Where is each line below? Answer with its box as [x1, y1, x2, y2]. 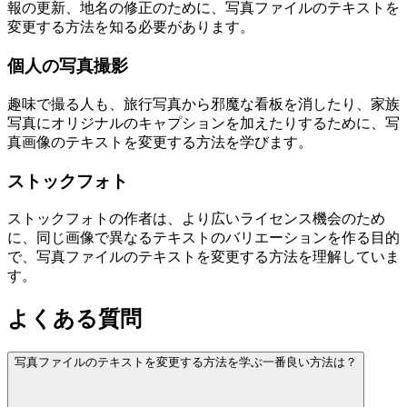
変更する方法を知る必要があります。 [7, 19, 254, 35]
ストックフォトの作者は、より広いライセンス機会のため [7, 211, 385, 227]
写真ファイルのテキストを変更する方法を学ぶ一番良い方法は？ [15, 355, 357, 370]
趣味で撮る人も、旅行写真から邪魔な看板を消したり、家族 [7, 95, 400, 112]
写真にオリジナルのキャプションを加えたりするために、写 [7, 114, 400, 131]
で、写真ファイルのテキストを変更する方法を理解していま [7, 249, 400, 265]
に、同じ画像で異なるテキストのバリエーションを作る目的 [7, 230, 400, 246]
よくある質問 [7, 307, 142, 332]
